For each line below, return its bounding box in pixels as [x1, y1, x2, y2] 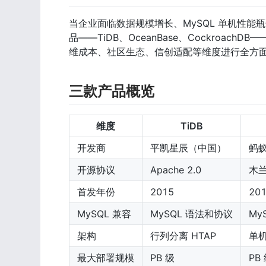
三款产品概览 [69, 83, 154, 100]
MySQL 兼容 [77, 208, 131, 220]
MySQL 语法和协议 [150, 208, 233, 220]
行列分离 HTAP [150, 230, 216, 242]
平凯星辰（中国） [150, 142, 226, 154]
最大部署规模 [77, 252, 134, 264]
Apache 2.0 [150, 164, 201, 176]
